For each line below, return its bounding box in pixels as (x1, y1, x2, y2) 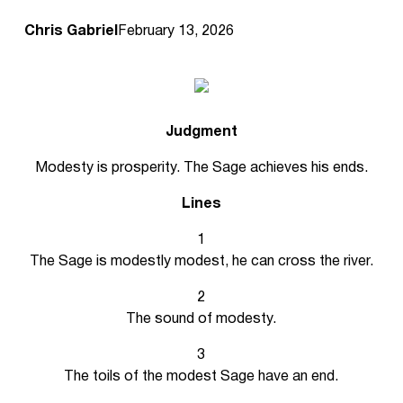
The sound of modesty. (126, 313, 277, 326)
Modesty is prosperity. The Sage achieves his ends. (34, 162, 368, 175)
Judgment (165, 126, 237, 139)
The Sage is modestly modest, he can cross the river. (29, 255, 373, 268)
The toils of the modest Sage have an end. (64, 371, 339, 383)
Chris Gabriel (23, 25, 118, 38)
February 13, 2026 (117, 25, 234, 38)
